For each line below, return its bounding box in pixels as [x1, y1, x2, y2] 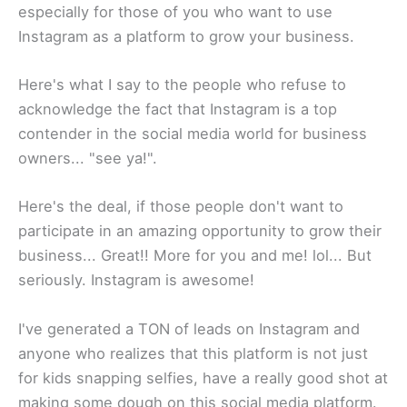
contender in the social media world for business [18, 124, 367, 144]
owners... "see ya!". [18, 149, 157, 168]
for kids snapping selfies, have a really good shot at [18, 368, 388, 387]
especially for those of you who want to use [18, 2, 333, 21]
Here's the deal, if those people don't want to [18, 197, 343, 216]
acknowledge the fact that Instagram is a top [18, 100, 337, 119]
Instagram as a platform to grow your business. [18, 26, 354, 45]
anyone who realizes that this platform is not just [18, 343, 368, 362]
